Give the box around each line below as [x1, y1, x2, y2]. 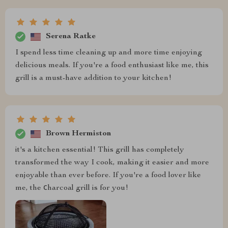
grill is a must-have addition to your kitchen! [15, 74, 172, 83]
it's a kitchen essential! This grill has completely [15, 146, 184, 155]
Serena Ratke [46, 32, 96, 41]
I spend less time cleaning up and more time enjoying [15, 49, 202, 58]
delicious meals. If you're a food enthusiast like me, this [15, 62, 209, 70]
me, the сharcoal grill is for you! [15, 184, 128, 193]
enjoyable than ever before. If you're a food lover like [15, 172, 201, 180]
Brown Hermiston [46, 129, 111, 138]
